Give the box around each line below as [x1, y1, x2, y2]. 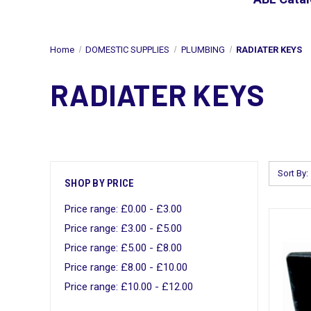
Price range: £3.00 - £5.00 [65, 221, 182, 235]
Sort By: [278, 167, 308, 178]
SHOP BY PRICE [65, 176, 135, 190]
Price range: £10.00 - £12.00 [65, 280, 193, 293]
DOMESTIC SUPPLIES [85, 44, 170, 55]
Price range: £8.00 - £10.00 [65, 260, 187, 274]
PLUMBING [180, 44, 225, 55]
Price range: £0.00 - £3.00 [65, 202, 182, 215]
